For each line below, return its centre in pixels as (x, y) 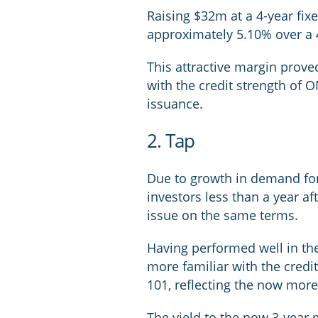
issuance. (175, 104)
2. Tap (171, 141)
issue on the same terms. (223, 215)
